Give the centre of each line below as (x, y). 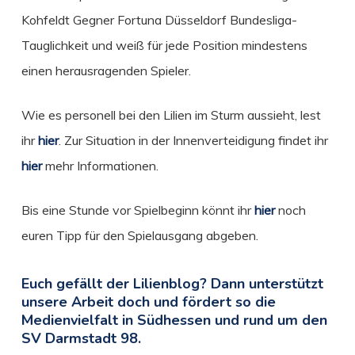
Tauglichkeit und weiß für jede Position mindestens (164, 46)
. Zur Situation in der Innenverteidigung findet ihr (193, 141)
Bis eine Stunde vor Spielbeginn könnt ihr (137, 210)
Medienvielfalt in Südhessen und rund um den (174, 321)
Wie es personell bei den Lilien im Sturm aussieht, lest (171, 115)
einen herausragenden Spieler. (106, 71)
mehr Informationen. (100, 166)
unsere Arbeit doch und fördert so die (148, 302)
